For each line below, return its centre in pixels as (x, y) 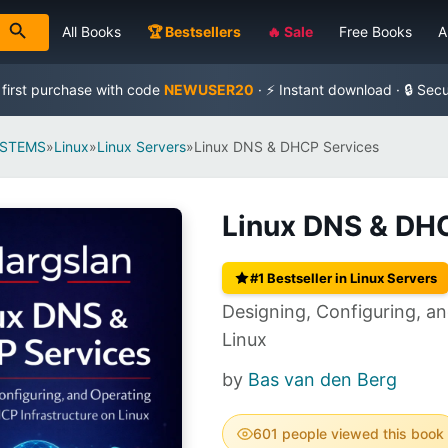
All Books (91, 31)
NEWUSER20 (209, 89)
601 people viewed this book (348, 433)
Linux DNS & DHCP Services (286, 146)
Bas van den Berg (322, 379)
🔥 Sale (290, 31)
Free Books (375, 31)
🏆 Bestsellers (194, 31)
